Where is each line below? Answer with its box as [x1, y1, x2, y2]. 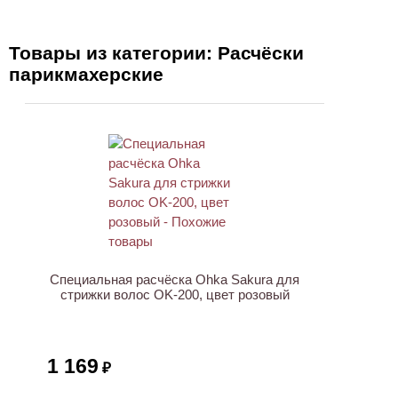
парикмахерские [9, 64, 163, 84]
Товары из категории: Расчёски [9, 43, 304, 63]
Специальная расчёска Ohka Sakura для [50, 272, 299, 287]
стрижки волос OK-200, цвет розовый [60, 287, 290, 302]
